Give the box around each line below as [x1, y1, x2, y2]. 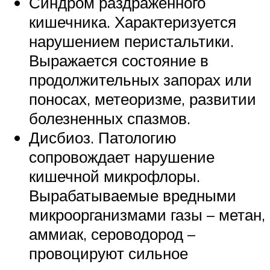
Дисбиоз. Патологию [29, 127, 177, 147]
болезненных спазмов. [29, 108, 190, 128]
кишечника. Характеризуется [29, 11, 236, 31]
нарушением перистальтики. [29, 31, 234, 51]
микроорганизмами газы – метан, [29, 204, 265, 224]
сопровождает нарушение [29, 146, 215, 166]
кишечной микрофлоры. [29, 166, 200, 186]
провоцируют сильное [29, 243, 188, 263]
